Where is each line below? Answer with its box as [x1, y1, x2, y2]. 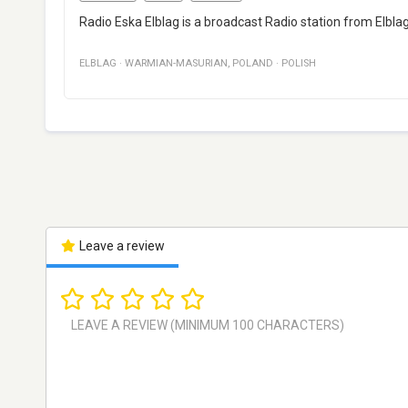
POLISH [281, 57, 316, 70]
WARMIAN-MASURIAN [125, 57, 228, 70]
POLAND [232, 57, 273, 70]
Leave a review [76, 239, 165, 254]
